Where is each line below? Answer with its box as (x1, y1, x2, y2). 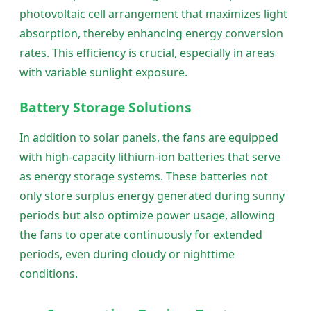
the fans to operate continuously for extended (19, 227, 262, 243)
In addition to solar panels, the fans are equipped (19, 130, 278, 146)
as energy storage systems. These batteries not (19, 169, 268, 185)
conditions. (19, 266, 78, 282)
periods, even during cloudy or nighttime (19, 246, 235, 262)
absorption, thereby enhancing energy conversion (19, 26, 283, 42)
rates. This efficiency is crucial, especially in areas (19, 45, 275, 61)
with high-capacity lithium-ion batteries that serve (19, 149, 280, 165)
